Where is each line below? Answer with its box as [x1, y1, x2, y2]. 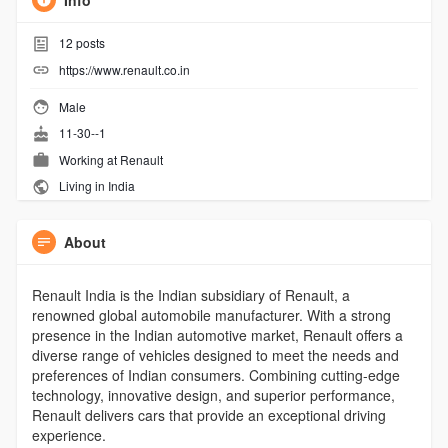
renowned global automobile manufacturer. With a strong [31, 304, 391, 325]
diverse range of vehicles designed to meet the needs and [31, 344, 399, 365]
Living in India [55, 177, 135, 195]
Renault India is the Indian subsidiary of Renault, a [31, 284, 350, 305]
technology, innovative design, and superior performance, [31, 384, 395, 405]
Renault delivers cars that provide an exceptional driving [31, 404, 386, 425]
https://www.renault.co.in [58, 60, 190, 78]
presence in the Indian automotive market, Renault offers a [31, 324, 403, 345]
